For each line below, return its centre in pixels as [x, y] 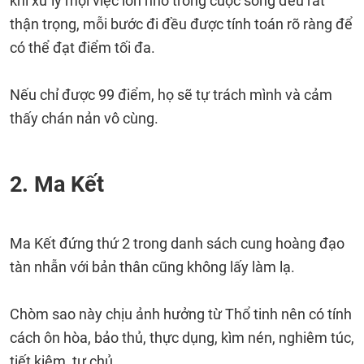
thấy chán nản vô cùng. [84, 118]
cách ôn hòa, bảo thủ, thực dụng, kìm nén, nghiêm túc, [182, 338]
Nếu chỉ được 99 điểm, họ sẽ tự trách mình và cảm [171, 95]
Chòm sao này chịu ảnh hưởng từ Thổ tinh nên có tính [181, 314]
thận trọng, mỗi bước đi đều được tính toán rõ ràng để [181, 24]
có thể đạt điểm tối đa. [82, 48]
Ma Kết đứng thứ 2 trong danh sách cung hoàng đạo [177, 243]
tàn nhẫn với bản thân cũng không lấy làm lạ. [152, 267]
